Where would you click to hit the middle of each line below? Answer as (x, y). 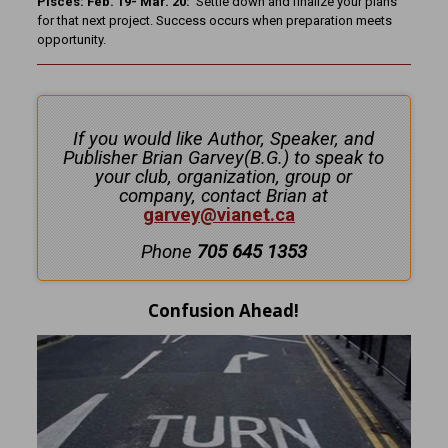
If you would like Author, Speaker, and (224, 138)
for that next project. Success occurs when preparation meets (214, 20)
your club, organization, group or (224, 176)
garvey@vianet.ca (218, 214)
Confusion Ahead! (224, 310)
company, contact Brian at (224, 195)
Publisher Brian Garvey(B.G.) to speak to (224, 157)
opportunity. (71, 39)
